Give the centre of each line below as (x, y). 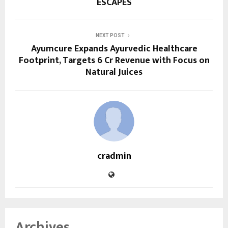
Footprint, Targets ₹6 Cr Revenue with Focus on (114, 60)
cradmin (114, 156)
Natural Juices (114, 72)
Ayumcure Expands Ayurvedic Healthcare (114, 49)
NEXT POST (110, 35)
